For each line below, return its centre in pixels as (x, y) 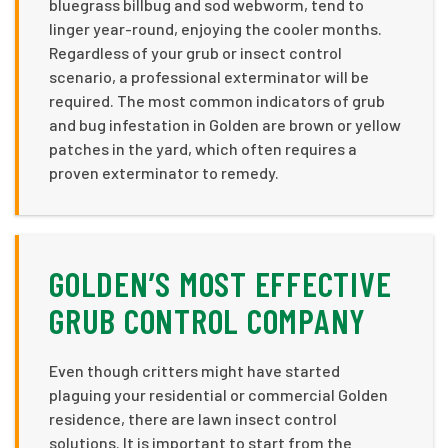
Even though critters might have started (194, 370)
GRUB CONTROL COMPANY (207, 320)
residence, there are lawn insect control (193, 418)
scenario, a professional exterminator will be (209, 76)
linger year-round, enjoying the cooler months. (215, 28)
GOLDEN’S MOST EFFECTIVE (220, 283)
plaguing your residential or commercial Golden (218, 394)
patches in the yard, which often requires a (203, 148)
